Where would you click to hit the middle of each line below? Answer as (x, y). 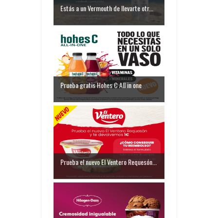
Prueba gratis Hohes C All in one (101, 85)
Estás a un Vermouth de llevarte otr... (107, 8)
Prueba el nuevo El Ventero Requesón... (109, 162)
